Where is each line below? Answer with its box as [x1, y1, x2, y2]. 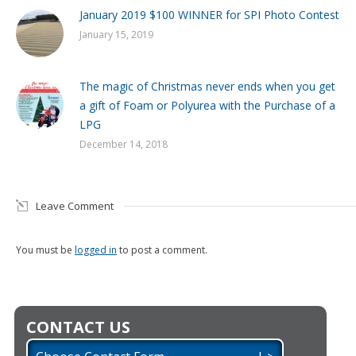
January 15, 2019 [79, 27, 153, 41]
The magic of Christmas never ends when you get [79, 78, 335, 94]
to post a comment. [117, 242, 207, 257]
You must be [16, 242, 75, 257]
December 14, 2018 [79, 137, 168, 151]
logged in [75, 242, 117, 257]
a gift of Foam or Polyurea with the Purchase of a [79, 97, 335, 113]
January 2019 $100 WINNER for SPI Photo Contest [79, 6, 339, 22]
